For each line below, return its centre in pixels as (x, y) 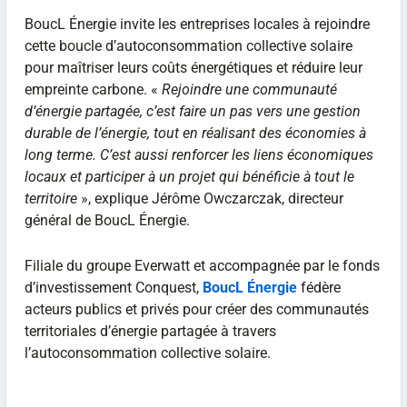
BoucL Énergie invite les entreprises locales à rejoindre (197, 25)
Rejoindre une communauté (249, 90)
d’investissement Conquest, (113, 287)
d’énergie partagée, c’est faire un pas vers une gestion (192, 112)
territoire (50, 199)
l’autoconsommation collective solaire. (147, 352)
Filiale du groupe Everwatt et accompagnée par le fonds (202, 265)
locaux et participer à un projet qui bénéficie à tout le (189, 177)
